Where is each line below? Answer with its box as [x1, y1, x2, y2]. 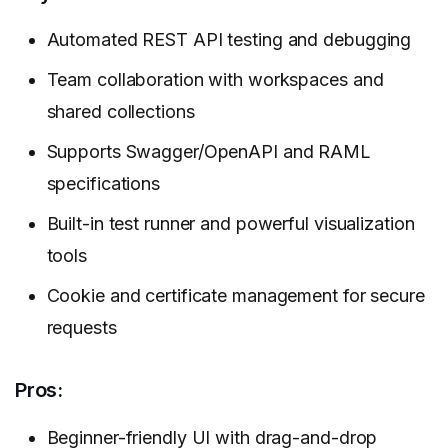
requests [46, 317, 117, 339]
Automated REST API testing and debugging [46, 29, 412, 51]
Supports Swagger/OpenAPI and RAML [46, 141, 371, 163]
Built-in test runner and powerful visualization [46, 213, 415, 235]
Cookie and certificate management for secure [46, 285, 425, 307]
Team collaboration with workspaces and [46, 69, 384, 91]
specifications [46, 173, 160, 195]
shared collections [46, 101, 195, 123]
